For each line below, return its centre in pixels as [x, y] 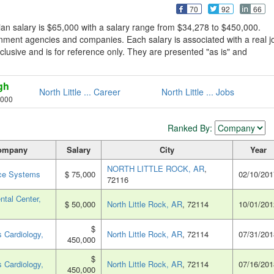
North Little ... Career [80, 92]
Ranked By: [191, 128]
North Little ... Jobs [198, 92]
